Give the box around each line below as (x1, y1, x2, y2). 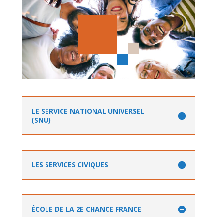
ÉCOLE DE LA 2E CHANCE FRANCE (31, 204, 141, 214)
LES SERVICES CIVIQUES (31, 159, 108, 169)
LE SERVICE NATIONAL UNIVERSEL (31, 106, 144, 116)
